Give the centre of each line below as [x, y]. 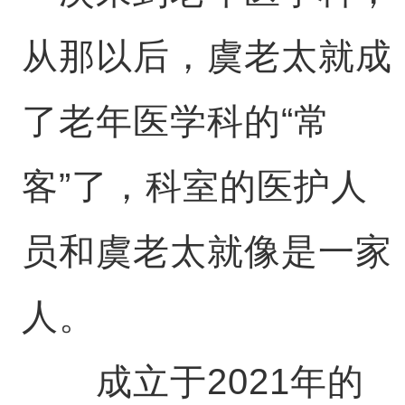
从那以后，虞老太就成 [207, 56]
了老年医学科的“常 [176, 121]
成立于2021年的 [193, 381]
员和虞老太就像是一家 [207, 251]
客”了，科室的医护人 [194, 186]
